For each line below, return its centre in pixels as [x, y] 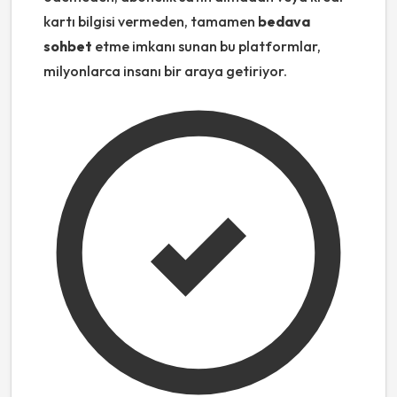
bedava [284, 22]
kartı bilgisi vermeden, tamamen [151, 22]
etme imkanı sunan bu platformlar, [206, 47]
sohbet [68, 47]
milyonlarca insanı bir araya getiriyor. [165, 71]
